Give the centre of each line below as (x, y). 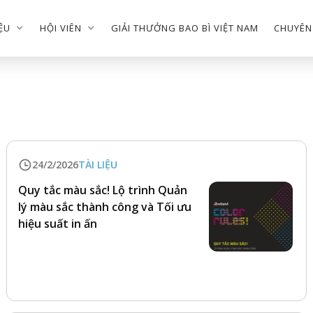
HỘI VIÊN (61, 28)
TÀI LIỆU (97, 165)
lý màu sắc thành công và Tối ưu (104, 207)
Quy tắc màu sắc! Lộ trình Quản (102, 190)
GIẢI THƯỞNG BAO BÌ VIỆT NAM (185, 28)
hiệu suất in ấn (57, 224)
